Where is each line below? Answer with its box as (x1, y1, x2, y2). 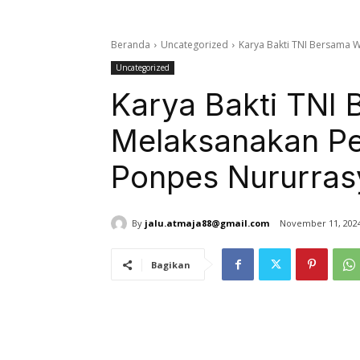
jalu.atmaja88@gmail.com (145, 216, 269, 229)
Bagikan (151, 259, 190, 272)
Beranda (111, 38, 150, 52)
